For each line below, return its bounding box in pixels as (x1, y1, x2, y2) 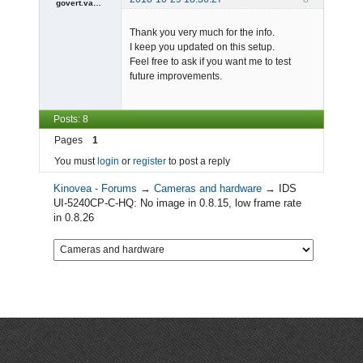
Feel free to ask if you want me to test (130, 56, 291, 68)
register (133, 155, 166, 167)
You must (54, 155, 97, 167)
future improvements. (130, 70, 222, 83)
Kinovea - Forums (53, 182, 138, 195)
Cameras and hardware (154, 182, 263, 195)
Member (48, 11, 84, 23)
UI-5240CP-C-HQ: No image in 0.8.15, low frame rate (53, 197, 302, 210)
